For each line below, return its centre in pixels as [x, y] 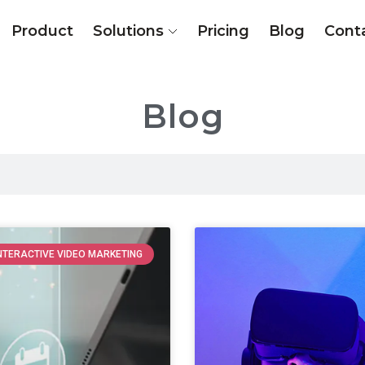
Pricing [224, 31]
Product [43, 31]
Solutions [129, 31]
